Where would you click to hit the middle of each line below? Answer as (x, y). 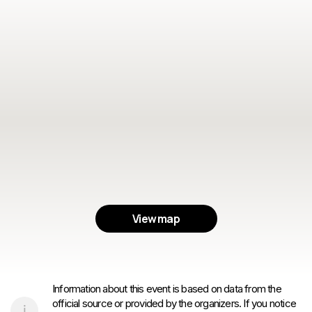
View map (156, 219)
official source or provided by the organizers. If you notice (174, 303)
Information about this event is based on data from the (167, 289)
